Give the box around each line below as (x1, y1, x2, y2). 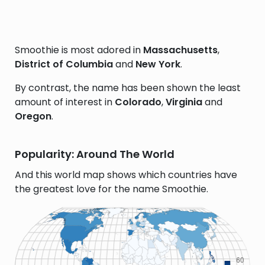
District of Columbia (15, 57, 113, 71)
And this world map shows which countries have (15, 168, 237, 182)
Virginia (166, 95, 202, 109)
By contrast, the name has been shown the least (15, 81, 241, 95)
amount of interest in (15, 95, 115, 109)
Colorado (115, 95, 161, 109)
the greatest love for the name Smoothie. (15, 182, 208, 196)
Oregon (15, 109, 51, 123)
